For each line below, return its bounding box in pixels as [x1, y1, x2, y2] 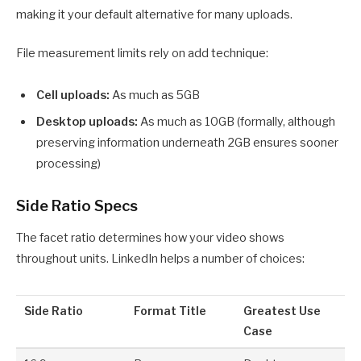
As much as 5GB [110, 88, 200, 103]
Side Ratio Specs [16, 196, 138, 215]
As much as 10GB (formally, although [138, 114, 335, 129]
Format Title [134, 305, 207, 318]
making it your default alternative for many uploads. [16, 7, 293, 23]
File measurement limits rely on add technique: [16, 46, 268, 61]
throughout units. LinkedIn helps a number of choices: [16, 251, 305, 267]
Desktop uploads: [36, 114, 138, 129]
